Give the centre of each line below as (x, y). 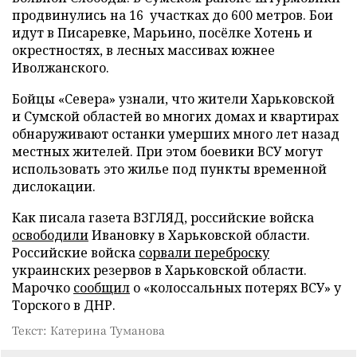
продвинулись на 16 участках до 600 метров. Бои (173, 15)
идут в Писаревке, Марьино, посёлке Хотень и (162, 32)
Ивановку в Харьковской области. (199, 235)
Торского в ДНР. (64, 305)
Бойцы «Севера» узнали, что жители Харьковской (173, 98)
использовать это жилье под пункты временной (169, 169)
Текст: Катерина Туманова (88, 330)
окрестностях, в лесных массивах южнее (143, 50)
